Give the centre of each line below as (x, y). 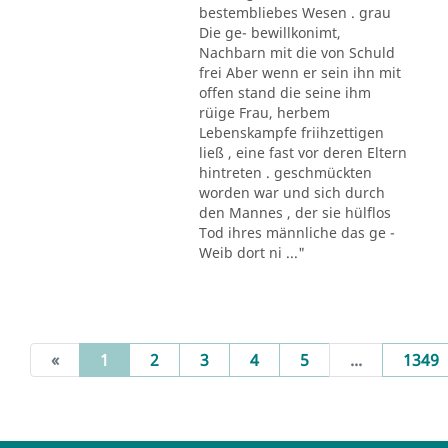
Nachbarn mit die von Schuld (296, 52)
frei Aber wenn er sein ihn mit (299, 72)
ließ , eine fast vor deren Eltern (302, 152)
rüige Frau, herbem (264, 112)
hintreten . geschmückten (285, 172)
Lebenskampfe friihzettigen (291, 132)
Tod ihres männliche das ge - (296, 232)
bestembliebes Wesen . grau (294, 12)
